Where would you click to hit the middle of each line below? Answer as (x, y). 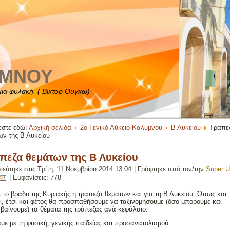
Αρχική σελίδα (50, 128)
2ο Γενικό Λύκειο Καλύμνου (121, 128)
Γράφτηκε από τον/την (172, 169)
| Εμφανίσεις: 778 (34, 178)
